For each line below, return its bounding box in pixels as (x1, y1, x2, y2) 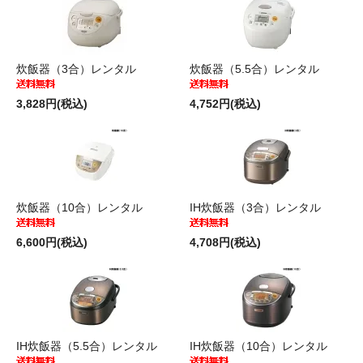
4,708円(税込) (190, 235, 261, 249)
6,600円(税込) (16, 235, 88, 249)
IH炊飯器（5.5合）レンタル (16, 339, 157, 352)
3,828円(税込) (16, 96, 88, 110)
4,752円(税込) (190, 96, 261, 110)
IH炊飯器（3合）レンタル (190, 200, 321, 214)
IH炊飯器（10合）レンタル (190, 339, 327, 352)
